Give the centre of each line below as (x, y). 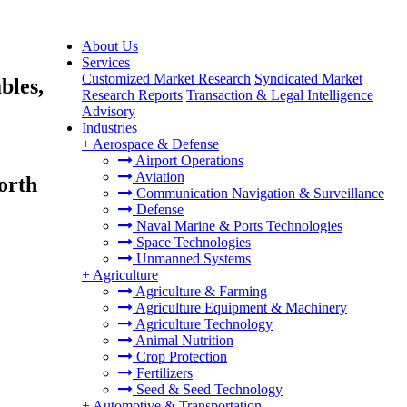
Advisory (109, 111)
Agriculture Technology (203, 324)
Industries (109, 128)
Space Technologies (192, 242)
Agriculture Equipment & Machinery (240, 308)
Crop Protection (180, 357)
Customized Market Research (166, 79)
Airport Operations (188, 160)
